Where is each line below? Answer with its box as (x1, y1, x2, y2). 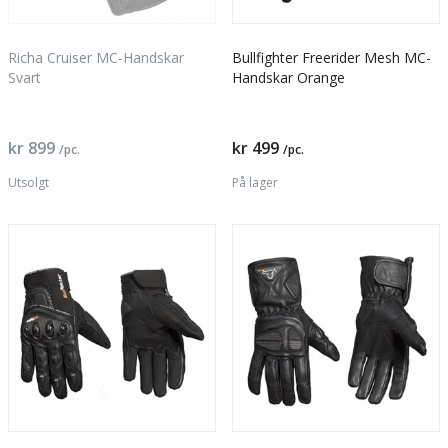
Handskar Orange (232, 68, 345, 87)
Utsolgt (8, 174, 49, 191)
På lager (232, 174, 278, 191)
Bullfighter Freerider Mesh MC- (232, 48, 431, 67)
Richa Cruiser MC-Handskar (8, 48, 184, 67)
